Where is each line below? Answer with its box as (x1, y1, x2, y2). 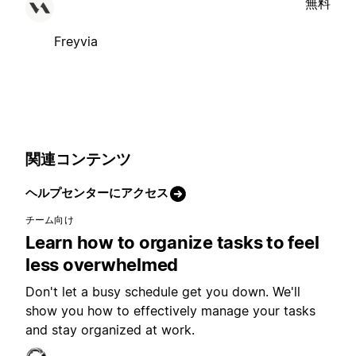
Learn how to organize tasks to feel (25, 232, 319, 253)
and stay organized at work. (25, 322, 195, 339)
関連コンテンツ (25, 149, 131, 168)
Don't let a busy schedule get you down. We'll (25, 284, 300, 300)
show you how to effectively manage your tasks (25, 303, 315, 319)
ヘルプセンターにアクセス (25, 185, 168, 201)
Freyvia (54, 33, 98, 49)
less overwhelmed (25, 254, 178, 276)
